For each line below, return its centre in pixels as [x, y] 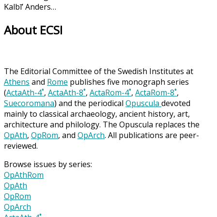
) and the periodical [90, 103]
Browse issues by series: [48, 164]
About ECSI [33, 30]
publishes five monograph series [128, 82]
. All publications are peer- [152, 135]
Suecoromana [29, 103]
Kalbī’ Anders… [30, 7]
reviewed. [21, 146]
